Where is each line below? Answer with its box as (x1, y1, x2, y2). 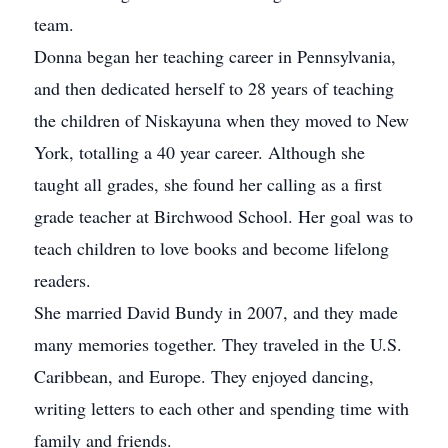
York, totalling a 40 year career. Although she (34, 140, 365, 164)
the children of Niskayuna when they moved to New (34, 108, 409, 132)
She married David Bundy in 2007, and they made (34, 300, 398, 324)
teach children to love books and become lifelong (34, 236, 389, 260)
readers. (34, 268, 91, 292)
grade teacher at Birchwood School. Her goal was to (34, 204, 413, 228)
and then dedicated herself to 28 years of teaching (34, 76, 394, 100)
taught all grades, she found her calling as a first (34, 172, 382, 196)
